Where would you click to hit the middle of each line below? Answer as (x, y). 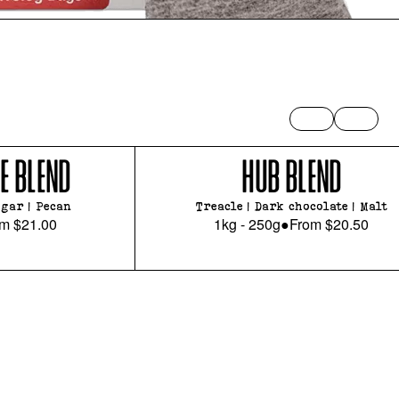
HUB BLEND (291, 180)
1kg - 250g (247, 224)
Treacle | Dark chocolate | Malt (291, 207)
